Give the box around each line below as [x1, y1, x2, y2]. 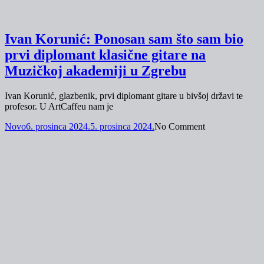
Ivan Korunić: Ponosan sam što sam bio [5, 31, 243, 47]
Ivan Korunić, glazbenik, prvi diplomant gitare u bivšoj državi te [5, 91, 243, 101]
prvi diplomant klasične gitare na [5, 47, 206, 63]
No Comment [154, 121, 205, 132]
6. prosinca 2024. [26, 121, 90, 132]
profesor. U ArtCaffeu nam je [5, 101, 113, 112]
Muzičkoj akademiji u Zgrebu [5, 63, 186, 79]
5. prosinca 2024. [90, 121, 154, 132]
